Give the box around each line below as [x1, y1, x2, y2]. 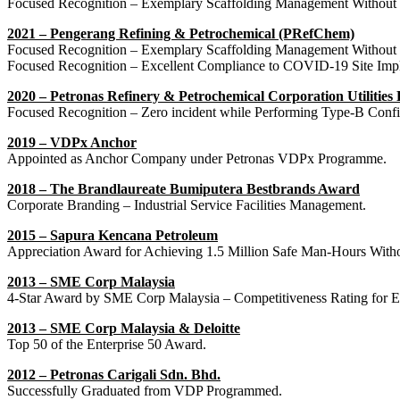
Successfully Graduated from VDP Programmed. [7, 382, 282, 398]
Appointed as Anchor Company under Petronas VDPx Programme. [7, 150, 387, 166]
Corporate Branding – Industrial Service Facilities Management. [7, 196, 366, 212]
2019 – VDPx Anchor [7, 134, 137, 150]
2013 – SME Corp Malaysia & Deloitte [7, 320, 240, 336]
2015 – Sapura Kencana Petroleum [7, 227, 218, 243]
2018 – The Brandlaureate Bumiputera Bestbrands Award [7, 180, 360, 196]
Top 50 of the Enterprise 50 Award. [7, 336, 206, 352]
